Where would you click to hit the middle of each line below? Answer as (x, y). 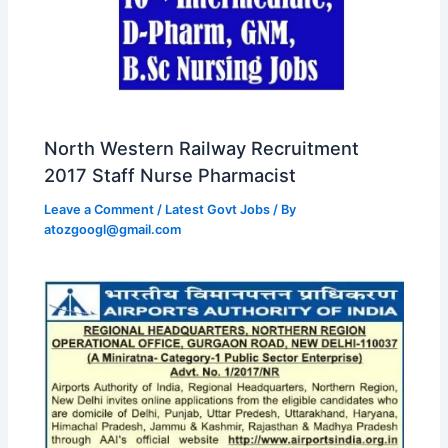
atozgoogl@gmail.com (113, 230)
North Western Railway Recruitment (202, 148)
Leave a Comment (99, 210)
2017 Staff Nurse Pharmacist (170, 175)
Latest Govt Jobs (218, 210)
